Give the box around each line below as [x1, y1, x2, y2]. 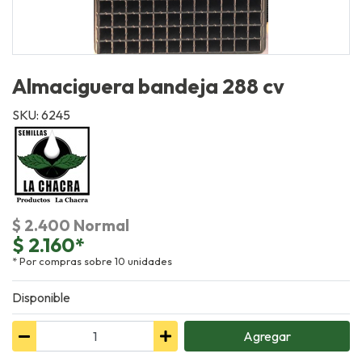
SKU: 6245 [12, 107, 70, 123]
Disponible [12, 289, 70, 306]
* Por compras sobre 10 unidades [12, 255, 172, 268]
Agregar [243, 328, 291, 345]
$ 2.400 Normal [12, 216, 129, 236]
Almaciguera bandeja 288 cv [12, 73, 284, 99]
